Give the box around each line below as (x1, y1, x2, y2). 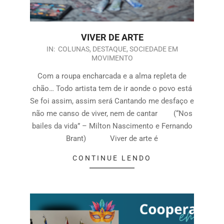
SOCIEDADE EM (129, 45, 178, 53)
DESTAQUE (92, 45, 126, 53)
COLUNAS (57, 45, 89, 53)
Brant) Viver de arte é (66, 134, 158, 143)
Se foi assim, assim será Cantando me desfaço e (30, 96, 194, 106)
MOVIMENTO (91, 54, 133, 62)
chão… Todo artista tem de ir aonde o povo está (32, 84, 192, 93)
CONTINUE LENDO (72, 154, 151, 162)
